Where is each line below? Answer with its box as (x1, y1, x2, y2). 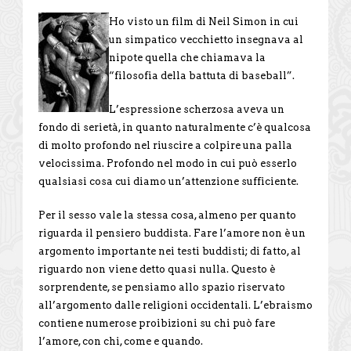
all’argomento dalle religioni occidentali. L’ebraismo (38, 299, 313, 311)
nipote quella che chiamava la (109, 51, 266, 63)
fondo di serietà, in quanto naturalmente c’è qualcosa (38, 121, 311, 133)
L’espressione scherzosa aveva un (109, 103, 284, 115)
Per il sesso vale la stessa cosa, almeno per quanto (38, 208, 296, 221)
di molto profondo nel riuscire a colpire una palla (38, 139, 292, 151)
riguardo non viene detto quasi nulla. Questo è (38, 262, 275, 275)
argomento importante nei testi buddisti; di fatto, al (38, 244, 301, 257)
